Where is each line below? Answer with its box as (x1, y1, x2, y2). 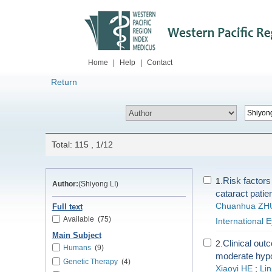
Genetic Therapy (63, 257, 118, 266)
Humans (63, 243, 91, 252)
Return (51, 77, 77, 87)
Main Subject (52, 231, 101, 240)
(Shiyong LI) (78, 180, 118, 188)
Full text (52, 203, 83, 211)
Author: (52, 180, 78, 188)
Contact (147, 58, 172, 67)
